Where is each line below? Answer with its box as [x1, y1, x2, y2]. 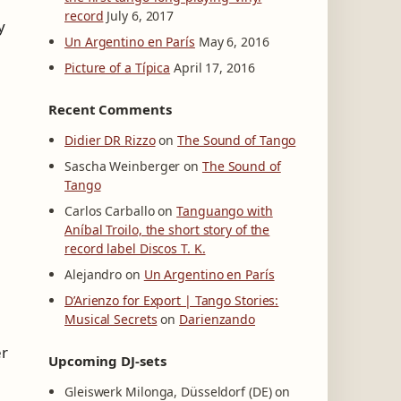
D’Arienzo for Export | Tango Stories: [64, 292, 279, 309]
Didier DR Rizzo [64, 132, 156, 149]
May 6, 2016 [198, 33, 269, 50]
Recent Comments [48, 100, 172, 118]
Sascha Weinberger [64, 158, 181, 175]
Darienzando [179, 311, 256, 328]
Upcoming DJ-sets [48, 352, 166, 370]
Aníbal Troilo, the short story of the [64, 221, 270, 238]
